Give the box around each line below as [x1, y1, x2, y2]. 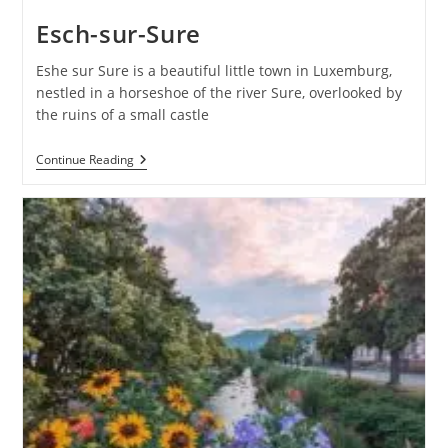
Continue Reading [35, 151, 134, 168]
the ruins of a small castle [35, 105, 209, 124]
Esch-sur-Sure [35, 17, 201, 50]
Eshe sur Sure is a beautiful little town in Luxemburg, [35, 61, 392, 80]
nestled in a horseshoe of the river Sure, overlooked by [35, 83, 402, 102]
